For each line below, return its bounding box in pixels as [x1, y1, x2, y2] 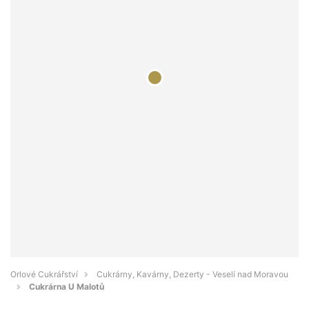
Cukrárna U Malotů [29, 281, 104, 292]
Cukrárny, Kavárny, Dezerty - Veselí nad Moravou [97, 269, 288, 280]
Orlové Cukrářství [10, 269, 78, 280]
